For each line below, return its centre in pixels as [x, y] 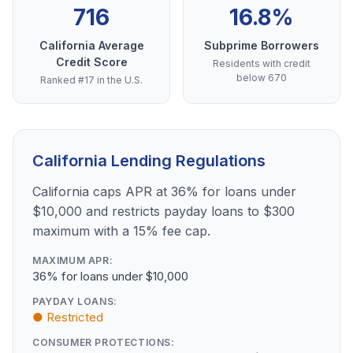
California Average [91, 46]
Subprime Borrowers [262, 46]
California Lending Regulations [149, 161]
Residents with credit [262, 64]
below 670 [262, 78]
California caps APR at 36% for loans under [164, 192]
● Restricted [68, 318]
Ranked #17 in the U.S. [91, 80]
